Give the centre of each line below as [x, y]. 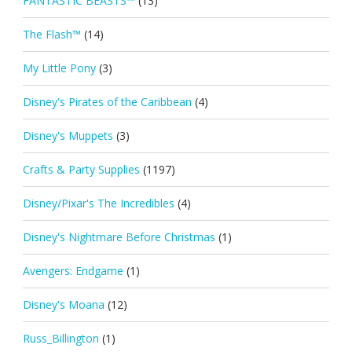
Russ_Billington [60, 338]
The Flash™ [51, 34]
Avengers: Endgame [73, 270]
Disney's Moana [63, 304]
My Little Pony [59, 68]
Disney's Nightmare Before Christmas [119, 236]
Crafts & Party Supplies [81, 169]
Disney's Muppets [68, 135]
